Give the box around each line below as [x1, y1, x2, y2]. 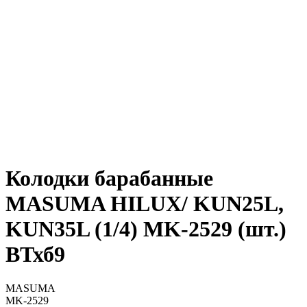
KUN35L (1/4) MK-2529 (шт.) [5, 217, 286, 242]
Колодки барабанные [5, 166, 213, 191]
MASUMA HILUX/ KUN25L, [5, 191, 284, 217]
